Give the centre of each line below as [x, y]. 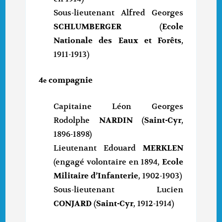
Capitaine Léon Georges [118, 107]
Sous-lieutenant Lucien [118, 190]
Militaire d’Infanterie [96, 176]
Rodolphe [72, 121]
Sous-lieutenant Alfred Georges [118, 13]
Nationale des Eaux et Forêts [117, 41]
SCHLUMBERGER [88, 27]
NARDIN [116, 121]
